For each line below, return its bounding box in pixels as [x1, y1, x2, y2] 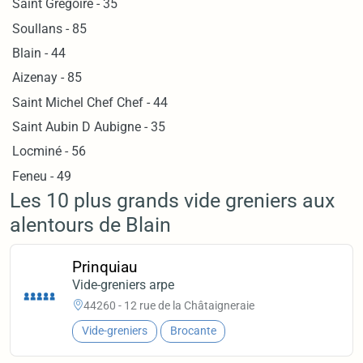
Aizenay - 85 [12, 70, 83, 86]
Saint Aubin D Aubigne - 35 [12, 119, 166, 135]
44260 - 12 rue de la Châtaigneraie [83, 298, 255, 312]
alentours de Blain [10, 213, 171, 237]
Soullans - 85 [12, 20, 88, 36]
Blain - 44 [12, 45, 66, 61]
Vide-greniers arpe [72, 277, 175, 293]
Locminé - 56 [12, 143, 87, 160]
